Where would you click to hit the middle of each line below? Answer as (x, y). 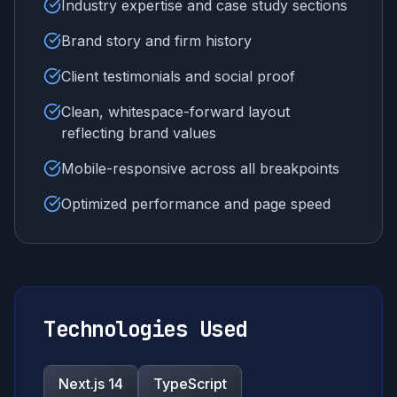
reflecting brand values (139, 133)
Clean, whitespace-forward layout (175, 112)
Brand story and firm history (156, 41)
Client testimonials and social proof (178, 76)
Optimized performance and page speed (196, 204)
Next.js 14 (91, 384)
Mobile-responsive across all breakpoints (200, 168)
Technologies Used (145, 329)
